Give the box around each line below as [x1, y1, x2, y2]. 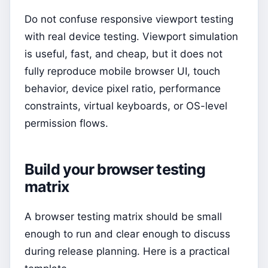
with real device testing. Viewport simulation [25, 31, 238, 43]
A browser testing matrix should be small [25, 210, 222, 223]
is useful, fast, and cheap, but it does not [25, 48, 223, 60]
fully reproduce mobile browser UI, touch [25, 65, 220, 78]
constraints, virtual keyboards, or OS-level [25, 100, 227, 112]
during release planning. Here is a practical [25, 245, 230, 257]
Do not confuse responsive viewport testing [25, 13, 233, 26]
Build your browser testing [25, 160, 206, 179]
